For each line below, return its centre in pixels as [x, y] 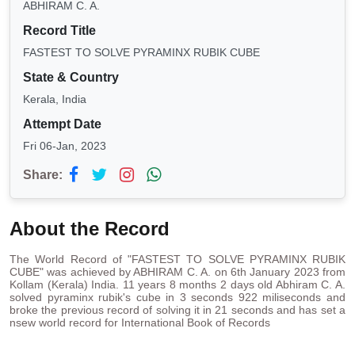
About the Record [90, 229]
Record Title [59, 31]
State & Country [71, 78]
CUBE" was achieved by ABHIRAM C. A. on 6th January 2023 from [177, 272]
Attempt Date [62, 124]
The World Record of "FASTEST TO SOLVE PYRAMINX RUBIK [177, 260]
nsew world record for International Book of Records [140, 323]
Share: [43, 175]
